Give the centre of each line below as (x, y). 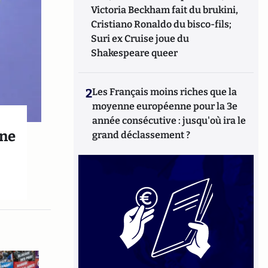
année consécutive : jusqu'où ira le (169, 121)
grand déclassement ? (141, 135)
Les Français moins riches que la (165, 92)
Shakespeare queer (135, 53)
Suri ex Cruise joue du (140, 39)
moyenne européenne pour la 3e (165, 106)
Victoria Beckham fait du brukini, (165, 10)
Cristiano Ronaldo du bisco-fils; (162, 24)
